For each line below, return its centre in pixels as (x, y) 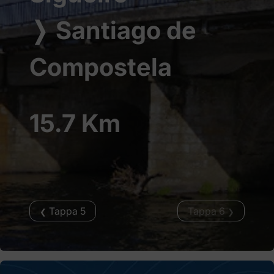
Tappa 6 (208, 211)
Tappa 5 (66, 211)
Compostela (101, 67)
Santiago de (123, 30)
